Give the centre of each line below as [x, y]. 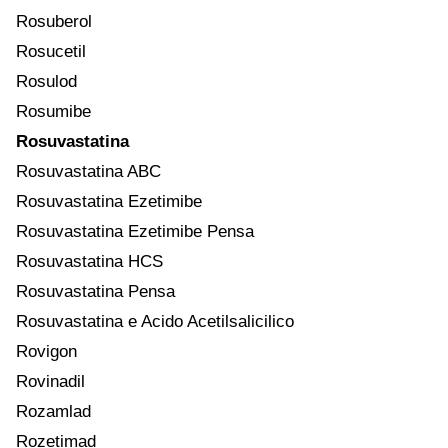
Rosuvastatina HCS [89, 261]
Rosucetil [51, 51]
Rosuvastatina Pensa [95, 291]
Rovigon [46, 351]
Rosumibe [53, 111]
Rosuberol [54, 21]
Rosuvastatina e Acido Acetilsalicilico [155, 321]
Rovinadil [50, 381]
